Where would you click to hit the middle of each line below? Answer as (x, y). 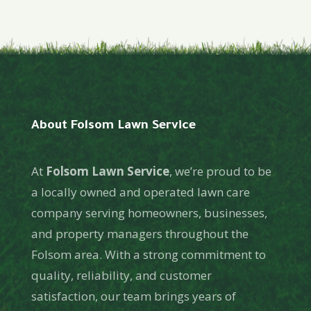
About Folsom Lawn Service (113, 127)
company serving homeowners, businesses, (149, 213)
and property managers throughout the (140, 234)
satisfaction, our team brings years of (133, 296)
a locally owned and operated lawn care (140, 192)
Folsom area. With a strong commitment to (148, 255)
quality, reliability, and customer (121, 276)
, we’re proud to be (220, 171)
